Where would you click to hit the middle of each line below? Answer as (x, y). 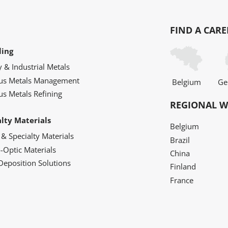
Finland (183, 167)
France (182, 180)
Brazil (180, 140)
